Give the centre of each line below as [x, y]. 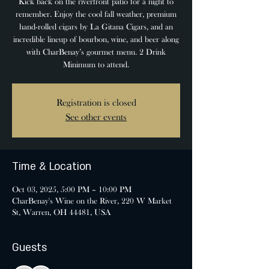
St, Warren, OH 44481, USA [62, 213]
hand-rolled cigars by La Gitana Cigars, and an [96, 27]
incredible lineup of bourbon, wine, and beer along [96, 40]
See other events [96, 118]
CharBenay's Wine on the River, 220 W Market [92, 201]
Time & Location [52, 167]
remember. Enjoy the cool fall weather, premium [96, 15]
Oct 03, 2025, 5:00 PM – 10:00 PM [72, 190]
